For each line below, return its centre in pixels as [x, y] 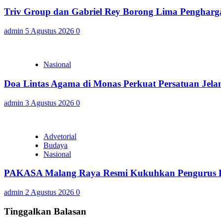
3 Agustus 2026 [51, 103]
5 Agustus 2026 [51, 31]
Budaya [55, 145]
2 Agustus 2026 [51, 192]
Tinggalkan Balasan [45, 211]
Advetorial [60, 136]
